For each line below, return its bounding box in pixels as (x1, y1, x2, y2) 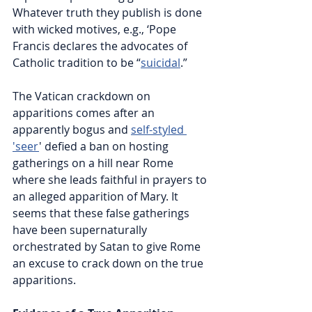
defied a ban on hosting (42, 139, 171, 155)
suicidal (141, 55, 180, 71)
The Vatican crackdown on (13, 88, 153, 104)
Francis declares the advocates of (13, 38, 190, 54)
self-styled (131, 122, 187, 138)
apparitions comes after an (13, 105, 157, 121)
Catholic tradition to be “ (13, 55, 141, 71)
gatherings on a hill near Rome (13, 155, 176, 171)
